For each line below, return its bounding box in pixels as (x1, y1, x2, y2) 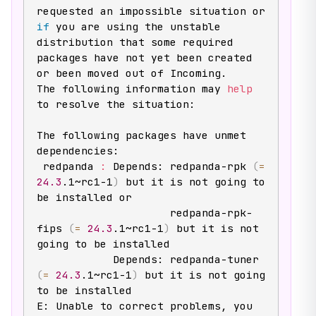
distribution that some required (36, 35, 233, 49)
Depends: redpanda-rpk (106, 159, 253, 173)
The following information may (36, 81, 227, 95)
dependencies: (36, 143, 119, 157)
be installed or (36, 190, 132, 204)
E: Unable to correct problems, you (36, 298, 253, 312)
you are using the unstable (49, 19, 221, 33)
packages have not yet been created (36, 50, 253, 64)
